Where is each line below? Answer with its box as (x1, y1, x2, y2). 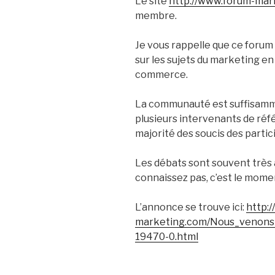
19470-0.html (135, 231, 198, 243)
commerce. (135, 69, 188, 81)
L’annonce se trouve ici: (135, 201, 246, 214)
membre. (135, 10, 177, 22)
